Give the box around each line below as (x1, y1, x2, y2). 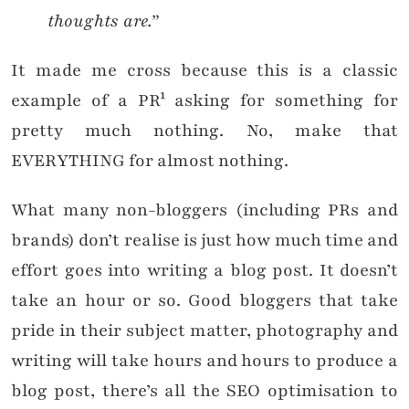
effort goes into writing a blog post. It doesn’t (11, 258, 398, 283)
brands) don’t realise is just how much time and (11, 228, 398, 253)
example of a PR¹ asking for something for (11, 89, 398, 113)
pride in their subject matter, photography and (11, 319, 398, 343)
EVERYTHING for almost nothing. (11, 149, 288, 173)
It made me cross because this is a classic (11, 58, 398, 83)
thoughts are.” (47, 9, 158, 34)
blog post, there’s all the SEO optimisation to (11, 379, 398, 404)
